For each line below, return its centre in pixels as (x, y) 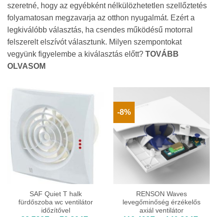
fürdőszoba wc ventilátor (55, 202)
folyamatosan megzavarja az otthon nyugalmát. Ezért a (101, 18)
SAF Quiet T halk (55, 194)
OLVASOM (26, 66)
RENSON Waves (162, 194)
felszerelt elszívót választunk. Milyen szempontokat (94, 42)
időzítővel (55, 210)
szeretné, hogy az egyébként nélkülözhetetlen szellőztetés (107, 6)
